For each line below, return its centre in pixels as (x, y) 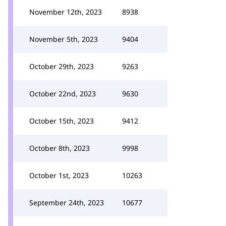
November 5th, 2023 (64, 39)
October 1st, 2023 (59, 175)
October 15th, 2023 (62, 121)
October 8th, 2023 (60, 148)
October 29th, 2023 (62, 66)
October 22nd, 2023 (63, 94)
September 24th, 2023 (67, 203)
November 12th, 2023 (66, 12)
